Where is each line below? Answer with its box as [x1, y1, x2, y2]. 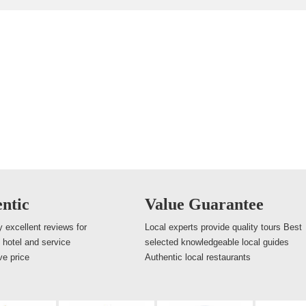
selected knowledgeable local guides [145, 237, 289, 247]
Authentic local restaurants [145, 252, 251, 262]
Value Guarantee [145, 195, 264, 213]
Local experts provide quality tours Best [145, 222, 302, 232]
